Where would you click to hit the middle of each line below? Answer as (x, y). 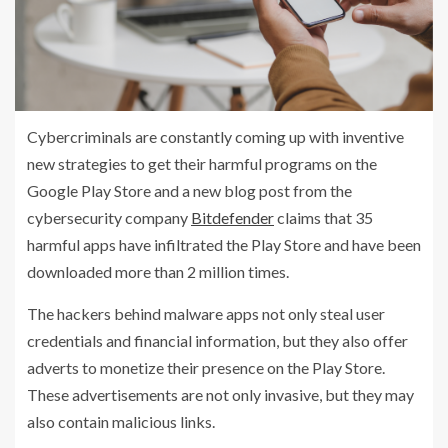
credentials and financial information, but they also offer (217, 340)
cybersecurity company (109, 217)
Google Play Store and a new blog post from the (189, 190)
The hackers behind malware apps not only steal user (206, 313)
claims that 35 (323, 217)
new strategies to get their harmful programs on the (202, 163)
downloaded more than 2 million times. (158, 271)
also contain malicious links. (121, 421)
